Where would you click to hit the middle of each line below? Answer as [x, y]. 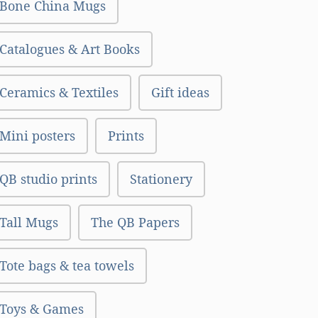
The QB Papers [135, 222]
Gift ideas [180, 92]
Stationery [161, 179]
